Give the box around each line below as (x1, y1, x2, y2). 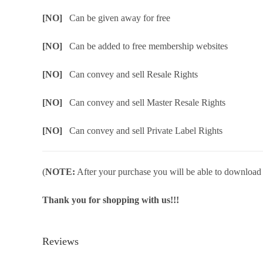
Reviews (42, 235, 79, 247)
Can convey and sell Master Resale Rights (69, 97, 225, 107)
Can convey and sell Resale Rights (69, 69, 198, 79)
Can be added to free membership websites (69, 41, 228, 51)
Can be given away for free (69, 13, 170, 23)
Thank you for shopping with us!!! (42, 195, 179, 205)
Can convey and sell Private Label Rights (69, 126, 222, 136)
